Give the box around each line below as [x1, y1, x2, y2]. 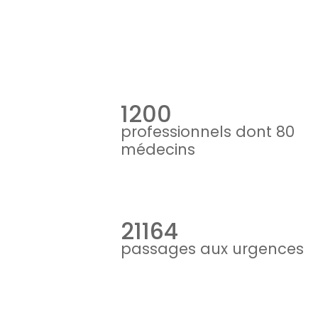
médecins [121, 139, 195, 160]
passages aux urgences [121, 238, 304, 259]
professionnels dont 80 [121, 121, 295, 142]
